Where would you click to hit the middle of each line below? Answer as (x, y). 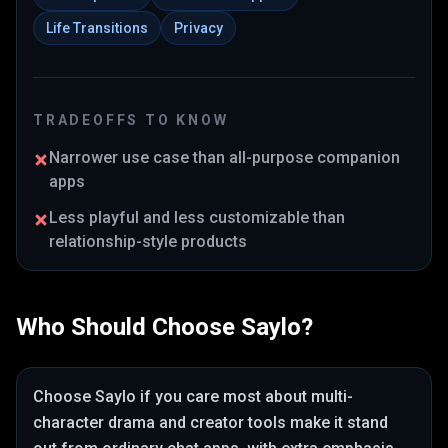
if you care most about (223, 396)
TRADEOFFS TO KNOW (131, 120)
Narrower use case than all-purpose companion (224, 157)
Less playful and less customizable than (197, 217)
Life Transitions (97, 28)
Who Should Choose (128, 327)
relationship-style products (148, 241)
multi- (332, 396)
